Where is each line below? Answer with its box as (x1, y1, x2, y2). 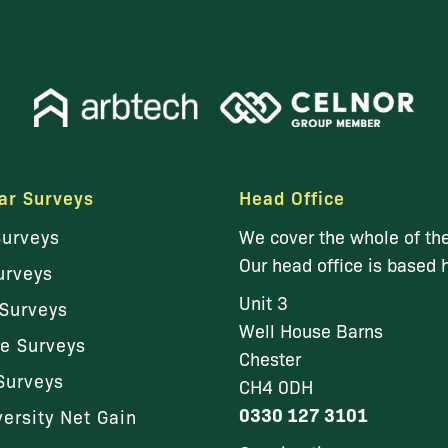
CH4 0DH (239, 374, 313, 399)
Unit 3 (239, 290, 288, 315)
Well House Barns (239, 318, 383, 343)
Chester (239, 346, 301, 371)
